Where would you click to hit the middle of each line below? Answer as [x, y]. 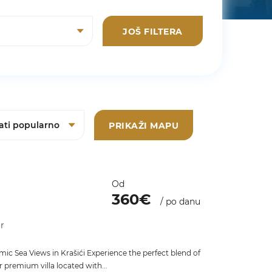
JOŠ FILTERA [153, 31]
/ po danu [180, 202]
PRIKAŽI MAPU [144, 125]
